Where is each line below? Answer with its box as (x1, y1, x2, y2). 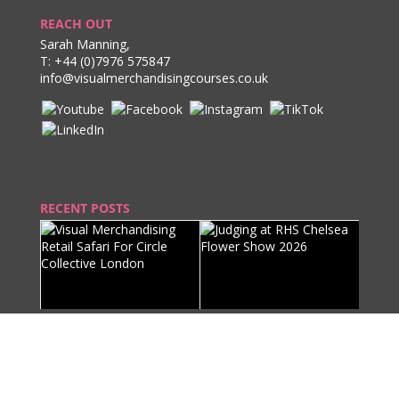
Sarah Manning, (39, 36, 130, 53)
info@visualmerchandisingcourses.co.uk (39, 69, 268, 87)
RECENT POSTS (39, 199, 130, 217)
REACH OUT (39, 15, 112, 33)
